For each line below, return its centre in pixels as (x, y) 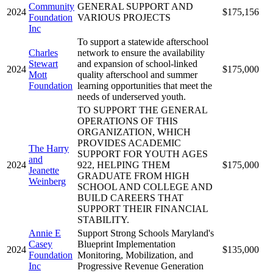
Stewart (43, 63)
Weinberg (47, 181)
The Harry (49, 148)
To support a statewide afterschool (143, 41)
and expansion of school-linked (137, 63)
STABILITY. (103, 219)
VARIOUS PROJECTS (124, 17)
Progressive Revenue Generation (140, 266)
